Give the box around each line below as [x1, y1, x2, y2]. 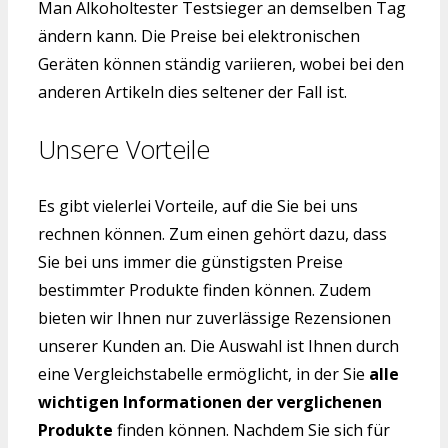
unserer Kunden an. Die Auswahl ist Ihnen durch [38, 335, 399, 358]
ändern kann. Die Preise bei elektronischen [38, 24, 360, 47]
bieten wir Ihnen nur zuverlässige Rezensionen [38, 307, 391, 330]
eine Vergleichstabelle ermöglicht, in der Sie [38, 363, 369, 386]
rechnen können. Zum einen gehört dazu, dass [38, 223, 387, 246]
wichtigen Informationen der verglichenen [38, 391, 382, 414]
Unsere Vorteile [38, 131, 210, 166]
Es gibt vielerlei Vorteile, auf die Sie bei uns [38, 195, 358, 218]
